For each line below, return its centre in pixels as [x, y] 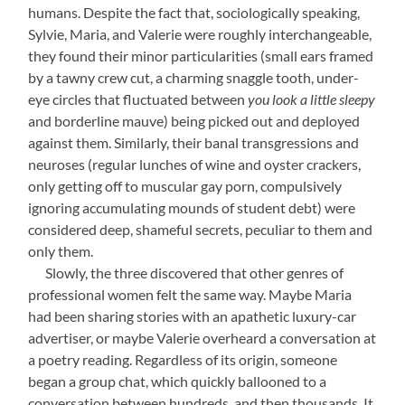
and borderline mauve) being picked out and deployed [194, 121]
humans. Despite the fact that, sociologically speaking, [194, 12]
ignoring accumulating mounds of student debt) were [192, 207]
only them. [61, 251]
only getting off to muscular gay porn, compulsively [185, 186]
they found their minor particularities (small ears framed [201, 56]
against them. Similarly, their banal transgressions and [194, 142]
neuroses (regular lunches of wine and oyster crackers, [195, 164]
